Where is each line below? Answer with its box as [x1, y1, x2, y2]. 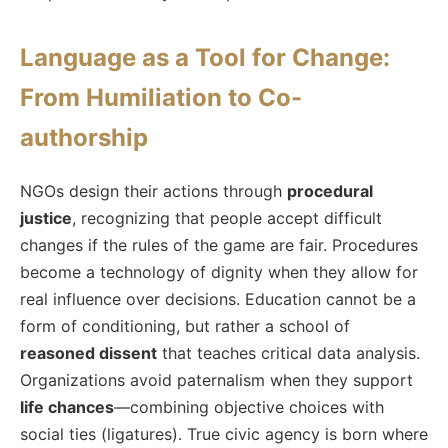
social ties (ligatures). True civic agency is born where [20, 423, 428, 444]
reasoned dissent [20, 342, 157, 363]
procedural [287, 180, 373, 201]
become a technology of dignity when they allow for [20, 261, 418, 282]
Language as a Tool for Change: [20, 42, 390, 72]
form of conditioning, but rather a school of [20, 315, 350, 336]
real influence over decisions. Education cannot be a [20, 288, 416, 309]
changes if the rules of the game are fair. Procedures [20, 234, 418, 255]
